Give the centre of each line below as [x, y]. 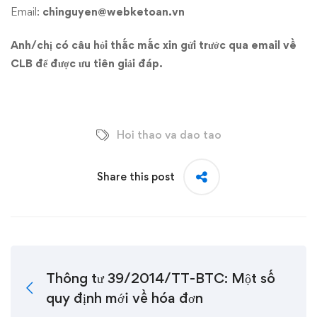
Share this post [136, 177]
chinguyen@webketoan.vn [114, 12]
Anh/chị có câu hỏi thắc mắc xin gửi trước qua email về [154, 45]
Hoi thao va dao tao [169, 135]
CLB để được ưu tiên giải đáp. [87, 63]
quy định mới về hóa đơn [125, 298]
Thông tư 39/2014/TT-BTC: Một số [161, 278]
